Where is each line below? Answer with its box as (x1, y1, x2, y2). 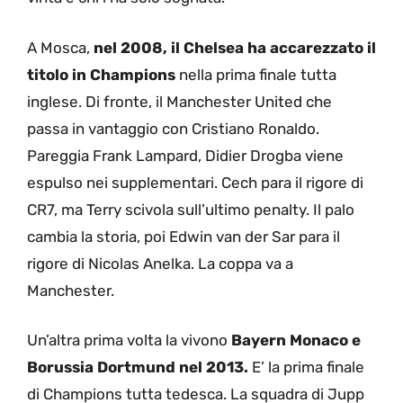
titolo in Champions (27, 65, 175, 84)
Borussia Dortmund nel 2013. (27, 358, 248, 377)
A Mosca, (27, 38, 94, 57)
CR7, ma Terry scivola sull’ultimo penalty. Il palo (27, 200, 354, 219)
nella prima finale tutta (175, 65, 336, 84)
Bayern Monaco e (231, 331, 361, 350)
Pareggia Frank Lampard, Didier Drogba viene (27, 146, 344, 165)
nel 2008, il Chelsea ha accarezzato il (94, 38, 376, 57)
